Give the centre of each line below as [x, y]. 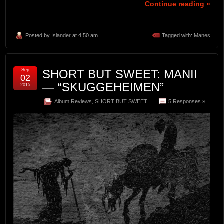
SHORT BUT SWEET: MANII [120, 74]
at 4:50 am [84, 36]
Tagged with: [178, 36]
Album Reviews [73, 102]
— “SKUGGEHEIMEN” [103, 87]
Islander [61, 36]
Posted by [38, 36]
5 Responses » [187, 102]
